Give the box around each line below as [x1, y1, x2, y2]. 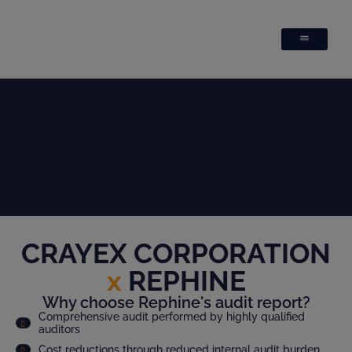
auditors [38, 323, 80, 335]
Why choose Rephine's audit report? [42, 293, 310, 312]
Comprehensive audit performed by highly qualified [38, 310, 305, 323]
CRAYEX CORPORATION [21, 237, 331, 269]
